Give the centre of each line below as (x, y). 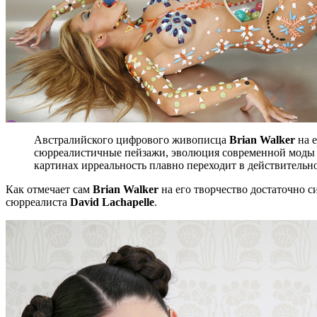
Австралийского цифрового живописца (132, 139)
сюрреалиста (38, 202)
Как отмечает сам (49, 189)
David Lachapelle (112, 202)
